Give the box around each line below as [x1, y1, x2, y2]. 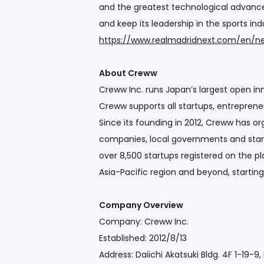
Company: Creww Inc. [99, 215, 189, 227]
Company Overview [99, 199, 183, 211]
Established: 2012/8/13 [99, 232, 187, 244]
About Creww [99, 67, 157, 79]
